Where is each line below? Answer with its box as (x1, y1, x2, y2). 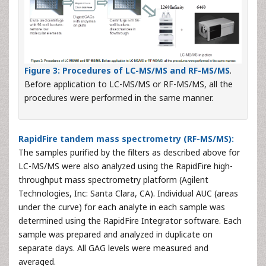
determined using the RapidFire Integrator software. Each (18, 214, 242, 226)
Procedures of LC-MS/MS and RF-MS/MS (62, 64, 230, 76)
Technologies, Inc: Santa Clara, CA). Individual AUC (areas (18, 187, 238, 199)
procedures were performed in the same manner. (24, 91, 213, 103)
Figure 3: (24, 64, 60, 76)
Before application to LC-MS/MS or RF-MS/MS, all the (24, 78, 233, 90)
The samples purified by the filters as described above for (18, 146, 240, 158)
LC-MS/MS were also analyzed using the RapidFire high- (18, 160, 233, 172)
